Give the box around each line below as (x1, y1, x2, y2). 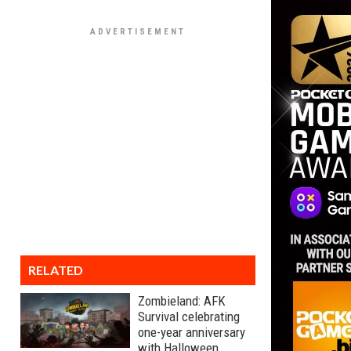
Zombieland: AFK (138, 293, 226, 309)
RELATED (28, 262, 83, 277)
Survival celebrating (138, 309, 240, 324)
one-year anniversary (138, 324, 245, 340)
